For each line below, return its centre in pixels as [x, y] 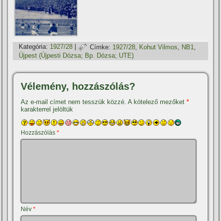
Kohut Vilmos [159, 47]
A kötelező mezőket [157, 102]
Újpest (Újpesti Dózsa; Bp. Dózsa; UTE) [76, 55]
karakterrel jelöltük [47, 109]
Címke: [100, 47]
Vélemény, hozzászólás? [78, 86]
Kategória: [34, 47]
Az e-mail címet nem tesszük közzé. [74, 102]
